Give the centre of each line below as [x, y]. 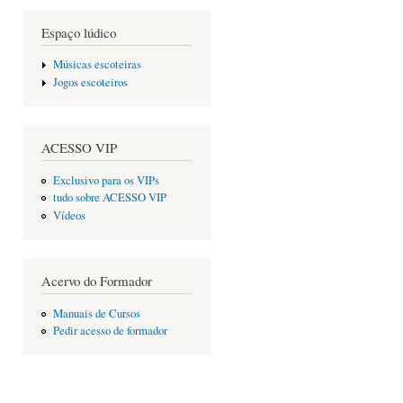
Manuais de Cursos [96, 313]
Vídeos [69, 215]
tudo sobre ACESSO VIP [109, 198]
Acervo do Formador [97, 281]
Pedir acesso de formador [110, 331]
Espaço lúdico [79, 32]
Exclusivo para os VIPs [106, 180]
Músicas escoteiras [97, 65]
